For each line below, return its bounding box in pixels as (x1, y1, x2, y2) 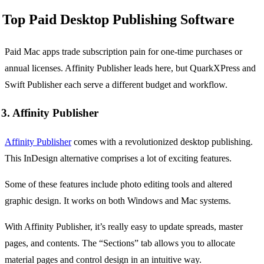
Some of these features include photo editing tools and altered (5, 179, 232, 189)
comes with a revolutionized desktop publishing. (71, 136, 253, 147)
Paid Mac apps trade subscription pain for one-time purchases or (5, 46, 242, 57)
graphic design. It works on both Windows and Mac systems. (5, 195, 231, 206)
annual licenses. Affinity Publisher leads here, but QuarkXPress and (5, 62, 256, 73)
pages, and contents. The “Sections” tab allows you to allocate (5, 237, 235, 248)
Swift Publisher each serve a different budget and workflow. (5, 79, 227, 90)
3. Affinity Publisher (1, 107, 98, 120)
